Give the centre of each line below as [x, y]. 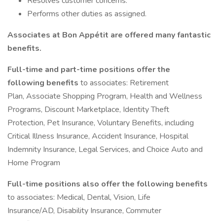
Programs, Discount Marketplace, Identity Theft [88, 110]
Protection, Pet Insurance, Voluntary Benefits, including [101, 123]
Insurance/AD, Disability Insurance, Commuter [84, 211]
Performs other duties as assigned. [87, 14]
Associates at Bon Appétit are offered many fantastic [109, 35]
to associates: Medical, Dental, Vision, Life [79, 197]
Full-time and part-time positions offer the [89, 70]
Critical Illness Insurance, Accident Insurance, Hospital [98, 136]
